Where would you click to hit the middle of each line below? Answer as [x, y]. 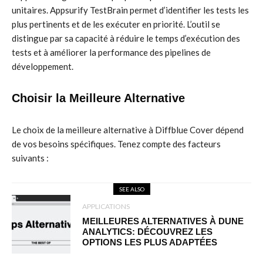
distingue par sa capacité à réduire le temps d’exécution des [126, 38]
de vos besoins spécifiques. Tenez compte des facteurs [116, 144]
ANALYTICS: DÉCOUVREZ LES [147, 232]
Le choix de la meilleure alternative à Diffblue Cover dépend [128, 130]
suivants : [30, 158]
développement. [43, 66]
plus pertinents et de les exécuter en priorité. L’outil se [116, 24]
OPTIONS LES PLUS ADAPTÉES [150, 242]
